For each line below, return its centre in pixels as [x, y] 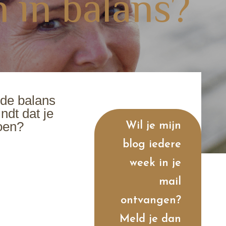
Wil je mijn [153, 126]
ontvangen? [151, 201]
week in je [155, 163]
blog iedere [152, 145]
